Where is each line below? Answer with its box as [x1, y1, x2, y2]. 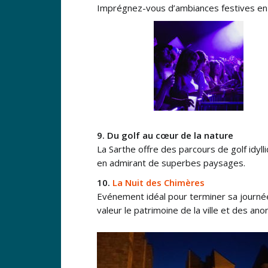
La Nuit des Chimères [112, 176, 205, 188]
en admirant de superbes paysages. [97, 156, 245, 169]
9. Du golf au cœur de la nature [97, 129, 236, 141]
